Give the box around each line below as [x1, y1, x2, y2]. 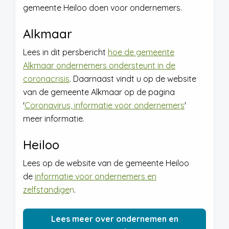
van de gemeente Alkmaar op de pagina [23, 87, 175, 97]
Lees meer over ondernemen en [51, 214, 178, 224]
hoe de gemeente [108, 47, 174, 57]
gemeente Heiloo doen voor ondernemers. [23, 3, 182, 13]
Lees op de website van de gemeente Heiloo [23, 158, 189, 168]
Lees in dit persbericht [23, 47, 108, 57]
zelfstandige [23, 185, 70, 195]
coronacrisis [23, 74, 70, 84]
